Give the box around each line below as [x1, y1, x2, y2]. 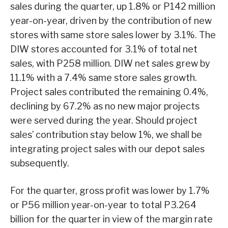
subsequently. [10, 157, 69, 168]
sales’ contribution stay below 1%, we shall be [10, 129, 202, 140]
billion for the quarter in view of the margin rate [10, 213, 213, 224]
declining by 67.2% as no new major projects [10, 100, 199, 111]
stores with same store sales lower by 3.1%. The [10, 29, 216, 40]
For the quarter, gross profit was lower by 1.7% [10, 185, 210, 196]
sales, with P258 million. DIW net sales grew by [10, 58, 210, 69]
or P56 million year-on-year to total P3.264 [10, 199, 196, 210]
